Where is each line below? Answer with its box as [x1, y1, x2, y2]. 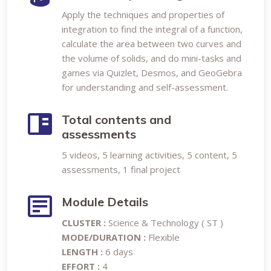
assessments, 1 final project [62, 163, 180, 175]
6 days [103, 246, 133, 258]
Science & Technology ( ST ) [108, 217, 223, 229]
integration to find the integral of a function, [62, 23, 243, 35]
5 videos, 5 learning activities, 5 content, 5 [62, 149, 237, 161]
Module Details [62, 194, 148, 209]
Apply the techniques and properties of [62, 8, 224, 21]
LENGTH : [62, 246, 103, 258]
